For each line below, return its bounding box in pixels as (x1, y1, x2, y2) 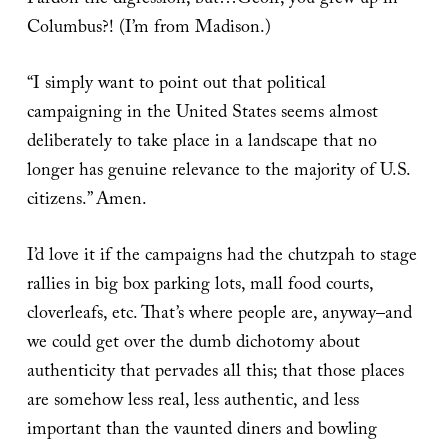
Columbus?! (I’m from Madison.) (26, 14, 271, 46)
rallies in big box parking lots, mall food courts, (26, 271, 373, 303)
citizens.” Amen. (26, 186, 147, 218)
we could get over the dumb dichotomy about (26, 329, 360, 361)
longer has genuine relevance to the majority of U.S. (26, 157, 410, 189)
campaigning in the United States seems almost (26, 99, 378, 131)
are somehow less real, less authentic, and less (26, 387, 359, 419)
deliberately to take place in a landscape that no (26, 128, 377, 160)
